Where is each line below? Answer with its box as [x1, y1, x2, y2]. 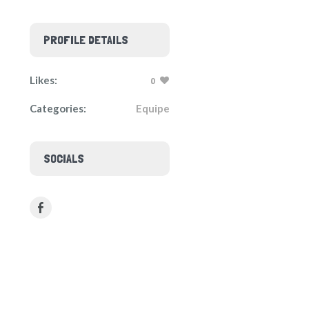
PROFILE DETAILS [43, 32, 128, 47]
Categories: [29, 102, 86, 114]
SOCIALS [43, 151, 84, 166]
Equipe [136, 102, 170, 114]
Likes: [29, 74, 57, 86]
